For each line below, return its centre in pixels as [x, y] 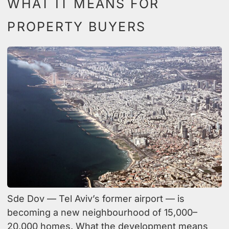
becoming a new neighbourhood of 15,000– [102, 212]
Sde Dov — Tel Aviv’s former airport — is [96, 198]
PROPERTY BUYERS [77, 27]
